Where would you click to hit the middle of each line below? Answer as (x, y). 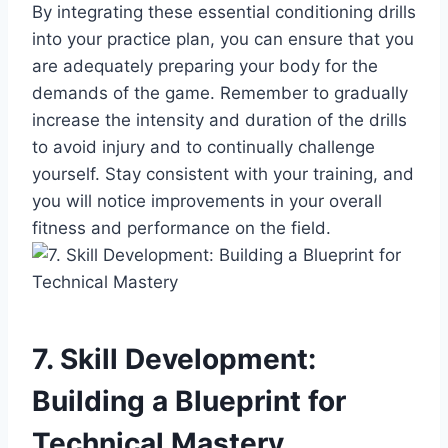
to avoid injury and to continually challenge (203, 146)
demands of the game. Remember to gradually (220, 92)
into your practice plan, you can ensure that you (223, 38)
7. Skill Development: (174, 358)
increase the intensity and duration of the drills (219, 119)
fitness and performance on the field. (181, 227)
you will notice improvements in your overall (207, 200)
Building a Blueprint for (189, 400)
